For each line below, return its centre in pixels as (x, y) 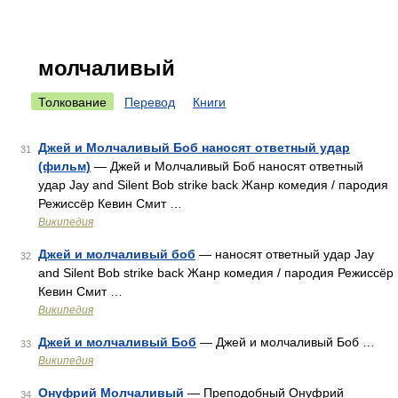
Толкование (72, 102)
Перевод (150, 102)
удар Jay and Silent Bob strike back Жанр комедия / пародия (213, 185)
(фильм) (64, 166)
